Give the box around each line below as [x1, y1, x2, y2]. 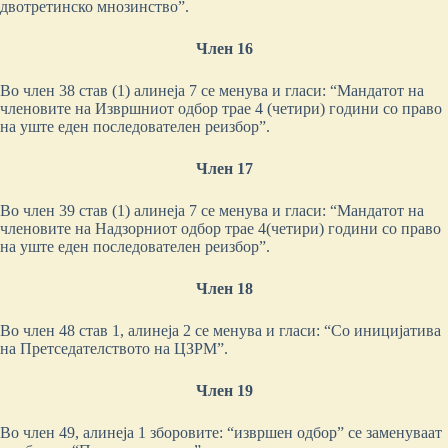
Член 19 [195, 382, 253, 399]
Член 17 [195, 160, 253, 177]
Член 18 [195, 280, 253, 297]
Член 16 [195, 40, 253, 57]
